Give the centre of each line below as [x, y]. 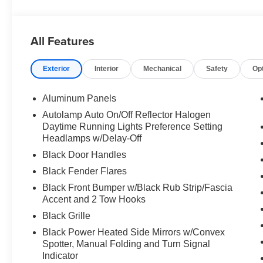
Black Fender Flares [85, 171]
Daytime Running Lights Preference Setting [133, 127]
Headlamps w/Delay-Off [92, 139]
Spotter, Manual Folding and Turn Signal [127, 244]
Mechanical [163, 69]
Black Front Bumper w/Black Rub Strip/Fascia [138, 188]
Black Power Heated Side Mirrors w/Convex [134, 232]
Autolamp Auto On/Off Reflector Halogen [127, 115]
